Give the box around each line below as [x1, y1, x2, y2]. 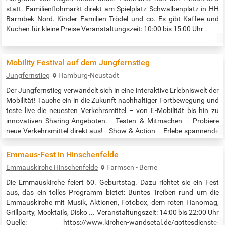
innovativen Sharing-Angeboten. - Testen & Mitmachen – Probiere [6, 117, 219, 125]
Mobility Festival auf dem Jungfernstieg [6, 58, 150, 68]
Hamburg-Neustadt [58, 71, 119, 80]
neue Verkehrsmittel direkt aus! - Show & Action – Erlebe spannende [6, 127, 219, 135]
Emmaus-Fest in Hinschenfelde [6, 150, 119, 160]
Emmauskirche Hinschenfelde [6, 163, 98, 172]
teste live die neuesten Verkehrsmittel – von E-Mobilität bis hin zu [6, 106, 219, 115]
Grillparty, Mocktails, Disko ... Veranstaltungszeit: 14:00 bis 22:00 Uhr [6, 208, 219, 217]
